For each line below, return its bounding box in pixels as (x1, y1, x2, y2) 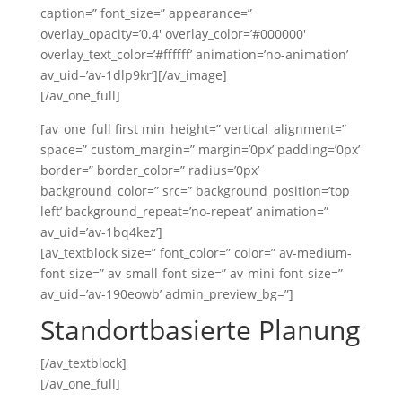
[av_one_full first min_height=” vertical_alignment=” (39, 120, 346, 137)
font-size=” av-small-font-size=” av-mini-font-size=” (39, 265, 343, 282)
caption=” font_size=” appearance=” (39, 4, 252, 22)
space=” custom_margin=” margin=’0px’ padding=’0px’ (39, 141, 360, 158)
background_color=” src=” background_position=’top (39, 182, 350, 199)
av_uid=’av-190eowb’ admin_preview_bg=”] (39, 285, 293, 302)
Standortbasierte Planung (39, 311, 360, 348)
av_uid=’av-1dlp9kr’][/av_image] (39, 66, 227, 83)
